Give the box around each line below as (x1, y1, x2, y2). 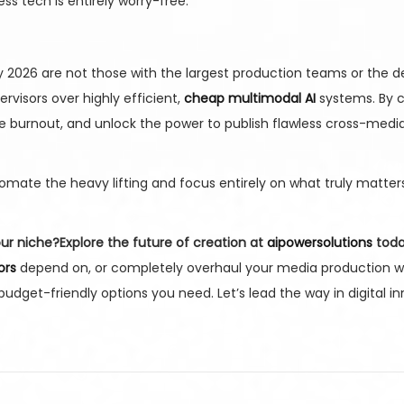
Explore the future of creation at (60, 234, 267, 252)
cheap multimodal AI (184, 89, 316, 108)
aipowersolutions (267, 234, 372, 252)
